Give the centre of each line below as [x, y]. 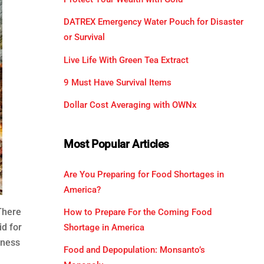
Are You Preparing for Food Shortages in [143, 174]
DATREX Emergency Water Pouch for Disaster [153, 22]
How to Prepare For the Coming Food [137, 212]
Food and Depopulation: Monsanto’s [134, 250]
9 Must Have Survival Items [117, 82]
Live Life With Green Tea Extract [126, 60]
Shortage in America [104, 227]
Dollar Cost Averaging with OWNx [130, 105]
